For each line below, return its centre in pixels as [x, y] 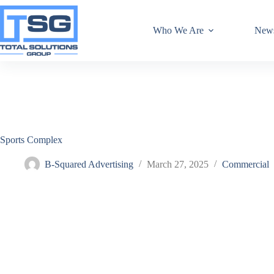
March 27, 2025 [178, 165]
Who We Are [179, 30]
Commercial [246, 165]
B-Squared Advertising [89, 165]
